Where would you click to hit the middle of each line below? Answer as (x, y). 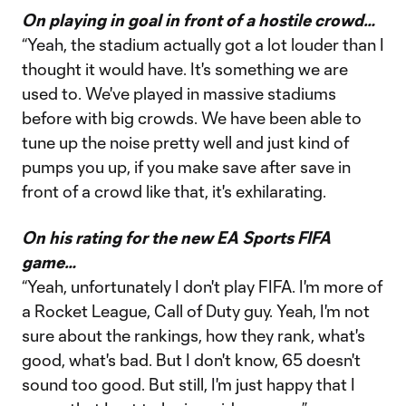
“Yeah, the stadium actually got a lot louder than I (203, 44)
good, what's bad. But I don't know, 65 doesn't (191, 360)
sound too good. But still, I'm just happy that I (188, 384)
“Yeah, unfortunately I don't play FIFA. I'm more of (202, 286)
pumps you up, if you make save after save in (186, 167)
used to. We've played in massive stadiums (179, 93)
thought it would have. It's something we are (185, 69)
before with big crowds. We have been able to (192, 118)
